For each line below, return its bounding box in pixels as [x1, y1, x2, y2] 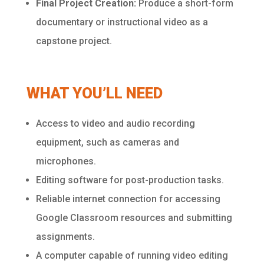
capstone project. [35, 35, 112, 47]
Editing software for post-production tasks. [35, 174, 224, 186]
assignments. [35, 231, 95, 242]
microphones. [35, 156, 96, 167]
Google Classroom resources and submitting [35, 212, 232, 223]
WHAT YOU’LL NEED [26, 84, 163, 102]
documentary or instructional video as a [35, 16, 208, 28]
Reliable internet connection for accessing [35, 193, 220, 204]
